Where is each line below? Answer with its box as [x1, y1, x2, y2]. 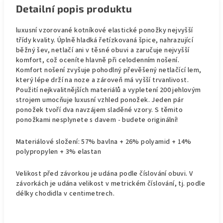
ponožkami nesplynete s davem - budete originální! [16, 115, 178, 125]
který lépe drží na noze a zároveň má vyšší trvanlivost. [16, 75, 189, 85]
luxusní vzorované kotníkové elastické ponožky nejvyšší [16, 25, 193, 35]
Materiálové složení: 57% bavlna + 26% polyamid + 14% [16, 137, 192, 147]
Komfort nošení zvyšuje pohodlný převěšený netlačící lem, [16, 65, 202, 75]
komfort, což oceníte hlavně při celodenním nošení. [16, 55, 179, 65]
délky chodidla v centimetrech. [16, 189, 114, 199]
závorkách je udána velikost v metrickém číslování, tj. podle [16, 179, 205, 189]
